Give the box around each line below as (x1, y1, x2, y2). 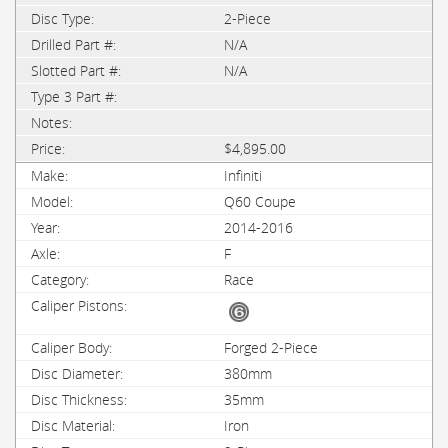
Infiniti (224, 166, 262, 185)
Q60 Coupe (224, 192, 296, 211)
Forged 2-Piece (224, 338, 318, 357)
